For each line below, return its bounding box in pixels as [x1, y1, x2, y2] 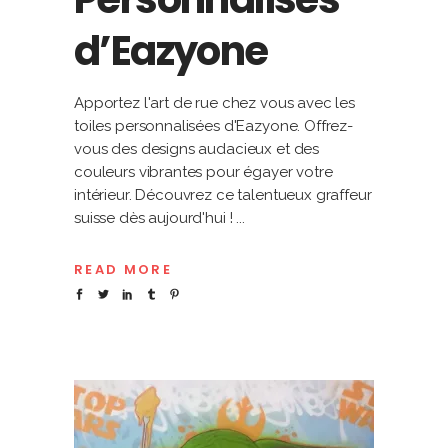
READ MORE [74, 260, 173, 280]
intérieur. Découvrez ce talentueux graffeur [74, 185, 372, 204]
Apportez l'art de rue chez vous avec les [74, 93, 356, 112]
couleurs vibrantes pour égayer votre [74, 162, 333, 181]
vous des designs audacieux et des [74, 139, 320, 158]
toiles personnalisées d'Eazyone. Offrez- [74, 116, 354, 135]
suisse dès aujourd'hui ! [74, 208, 237, 227]
